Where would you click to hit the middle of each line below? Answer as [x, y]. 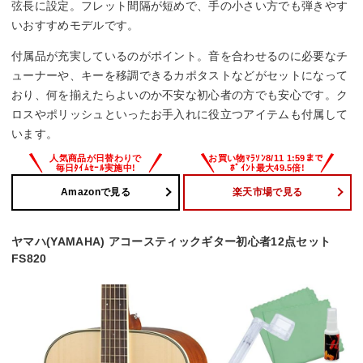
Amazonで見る [96, 192]
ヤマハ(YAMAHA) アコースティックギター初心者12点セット [171, 241]
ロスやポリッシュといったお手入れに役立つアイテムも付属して [180, 114]
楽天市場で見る [267, 192]
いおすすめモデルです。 [75, 25]
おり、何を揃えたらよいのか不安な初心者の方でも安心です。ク [180, 94]
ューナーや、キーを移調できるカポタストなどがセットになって [180, 75]
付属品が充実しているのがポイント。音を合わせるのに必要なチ [180, 56]
